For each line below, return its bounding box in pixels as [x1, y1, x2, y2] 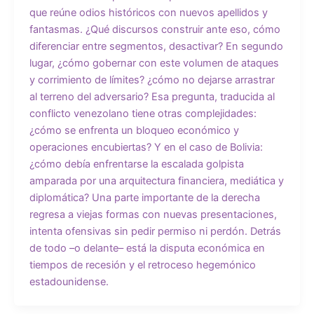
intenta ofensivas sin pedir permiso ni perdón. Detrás [29, 225, 281, 238]
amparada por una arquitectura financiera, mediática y [29, 175, 284, 188]
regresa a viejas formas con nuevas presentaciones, [29, 208, 277, 221]
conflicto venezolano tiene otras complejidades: [29, 107, 257, 121]
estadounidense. [29, 275, 109, 289]
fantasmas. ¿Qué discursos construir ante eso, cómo [29, 23, 280, 36]
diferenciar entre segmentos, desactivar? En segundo [29, 40, 283, 53]
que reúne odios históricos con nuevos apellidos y [29, 6, 268, 20]
